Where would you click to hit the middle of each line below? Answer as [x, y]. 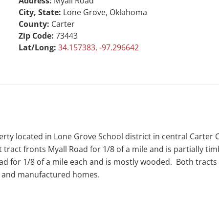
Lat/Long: [38, 47]
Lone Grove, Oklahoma [105, 12]
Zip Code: [37, 35]
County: [35, 24]
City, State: [41, 12]
